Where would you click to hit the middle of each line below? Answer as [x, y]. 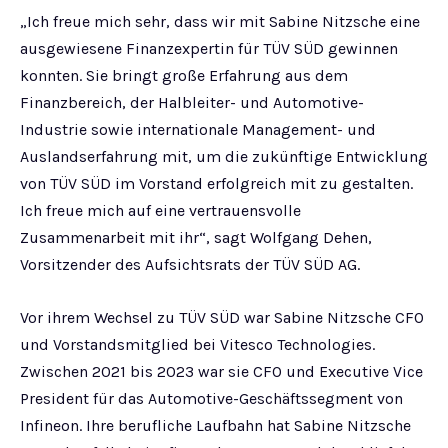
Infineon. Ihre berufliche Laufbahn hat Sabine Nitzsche [215, 425]
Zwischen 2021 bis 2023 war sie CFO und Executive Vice [221, 371]
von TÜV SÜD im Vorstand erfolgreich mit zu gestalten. [216, 183]
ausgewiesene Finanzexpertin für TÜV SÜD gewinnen [209, 48]
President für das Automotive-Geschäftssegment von [211, 398]
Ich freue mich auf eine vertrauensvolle [160, 210]
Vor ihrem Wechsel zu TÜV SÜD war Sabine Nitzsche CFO [222, 317]
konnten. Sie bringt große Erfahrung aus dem [184, 75]
